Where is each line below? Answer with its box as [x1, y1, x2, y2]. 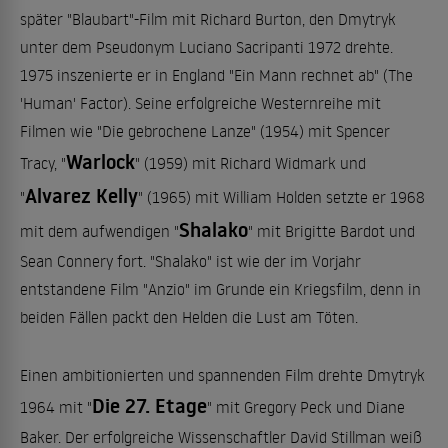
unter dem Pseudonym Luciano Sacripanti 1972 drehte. [20, 37, 393, 57]
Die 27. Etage [92, 392, 207, 420]
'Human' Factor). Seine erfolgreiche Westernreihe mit [20, 93, 381, 113]
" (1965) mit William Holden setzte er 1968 [138, 187, 425, 207]
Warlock [66, 148, 135, 176]
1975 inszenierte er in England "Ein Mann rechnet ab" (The [20, 65, 413, 85]
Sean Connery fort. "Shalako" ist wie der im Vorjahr [20, 251, 361, 271]
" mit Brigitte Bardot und [248, 221, 415, 241]
